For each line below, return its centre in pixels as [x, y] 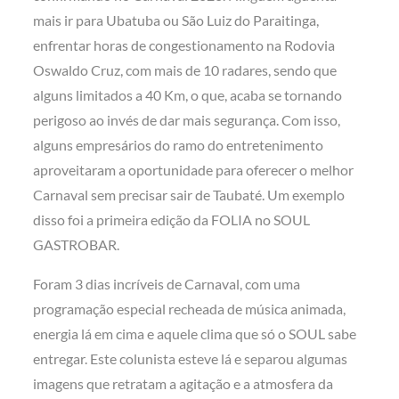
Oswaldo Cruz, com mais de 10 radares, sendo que [185, 70]
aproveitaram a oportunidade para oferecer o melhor [194, 170]
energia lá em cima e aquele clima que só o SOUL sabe [195, 334]
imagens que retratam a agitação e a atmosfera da [183, 384]
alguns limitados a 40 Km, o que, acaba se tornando [188, 95]
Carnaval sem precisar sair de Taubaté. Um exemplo [189, 195]
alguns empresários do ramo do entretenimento [179, 145]
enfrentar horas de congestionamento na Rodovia [184, 45]
